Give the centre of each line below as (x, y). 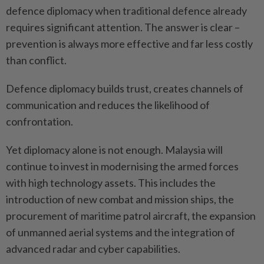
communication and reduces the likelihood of (108, 105)
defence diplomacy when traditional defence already (126, 10)
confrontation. (39, 121)
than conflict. (36, 60)
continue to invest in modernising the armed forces (122, 166)
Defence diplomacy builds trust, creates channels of (125, 88)
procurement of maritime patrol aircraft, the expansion (131, 215)
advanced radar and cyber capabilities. (93, 248)
